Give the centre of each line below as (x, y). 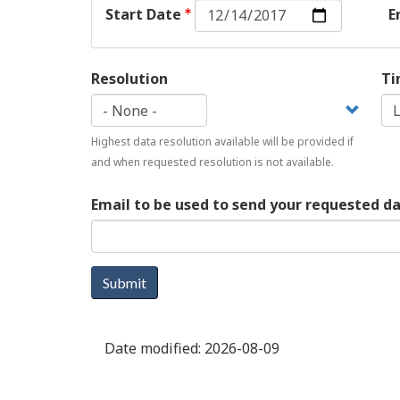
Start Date (143, 14)
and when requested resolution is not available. (212, 162)
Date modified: (153, 349)
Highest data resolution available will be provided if (222, 142)
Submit (125, 283)
